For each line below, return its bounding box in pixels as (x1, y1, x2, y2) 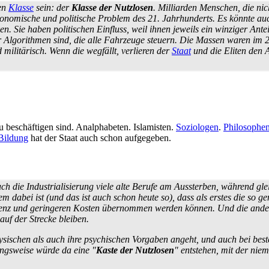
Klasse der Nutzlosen (71, 2, 153, 13)
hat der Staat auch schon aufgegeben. (28, 132, 171, 143)
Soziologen (176, 121, 219, 132)
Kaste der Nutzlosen (96, 244, 174, 255)
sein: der (34, 2, 71, 13)
